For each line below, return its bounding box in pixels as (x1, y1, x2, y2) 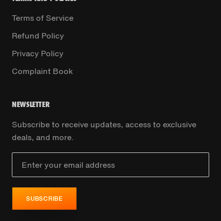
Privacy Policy (12, 47, 64, 60)
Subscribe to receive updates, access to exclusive (12, 118, 196, 131)
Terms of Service (12, 12, 74, 24)
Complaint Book (12, 65, 73, 77)
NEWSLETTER (12, 99, 50, 110)
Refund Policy (12, 30, 64, 42)
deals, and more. (12, 131, 74, 144)
